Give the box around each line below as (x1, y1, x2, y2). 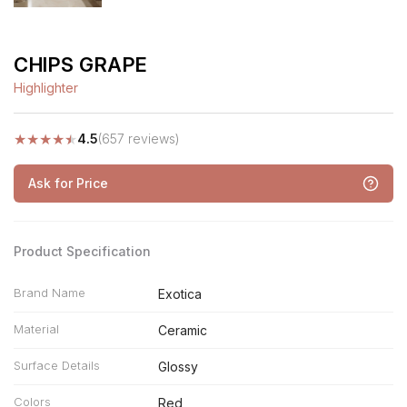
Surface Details (14, 358, 100, 372)
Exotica (157, 286, 202, 302)
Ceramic (157, 323, 207, 338)
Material (14, 322, 59, 336)
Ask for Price (28, 175, 108, 191)
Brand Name (14, 285, 85, 300)
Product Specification (14, 243, 151, 259)
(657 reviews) (98, 131, 180, 146)
